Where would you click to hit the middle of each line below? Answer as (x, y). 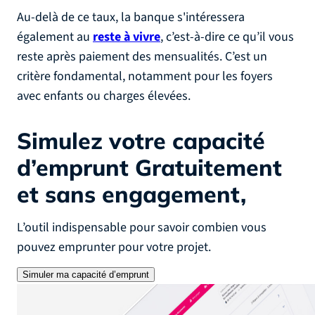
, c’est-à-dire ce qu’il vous (227, 37)
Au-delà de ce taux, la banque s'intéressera (131, 17)
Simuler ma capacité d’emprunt (86, 275)
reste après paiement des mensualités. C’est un (142, 57)
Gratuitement (208, 167)
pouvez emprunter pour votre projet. (114, 247)
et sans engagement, (131, 194)
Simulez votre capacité (141, 141)
